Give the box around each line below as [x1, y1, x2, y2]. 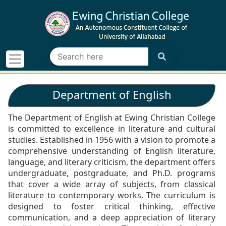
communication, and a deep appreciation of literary [8, 212, 215, 223]
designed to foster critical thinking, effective [8, 201, 215, 212]
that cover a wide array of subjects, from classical [8, 179, 215, 190]
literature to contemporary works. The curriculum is [8, 190, 215, 201]
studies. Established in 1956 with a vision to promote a [8, 134, 215, 145]
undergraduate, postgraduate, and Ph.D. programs [8, 167, 215, 179]
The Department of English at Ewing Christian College [8, 112, 215, 123]
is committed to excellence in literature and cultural [8, 123, 215, 134]
